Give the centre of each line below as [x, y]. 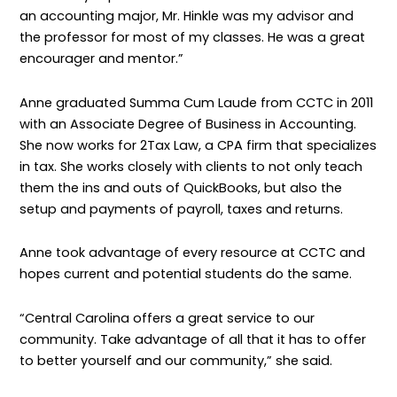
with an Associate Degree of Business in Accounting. [188, 124]
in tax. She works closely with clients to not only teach [191, 166]
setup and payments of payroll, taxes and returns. [183, 209]
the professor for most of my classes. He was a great [193, 38]
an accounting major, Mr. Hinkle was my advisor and [187, 16]
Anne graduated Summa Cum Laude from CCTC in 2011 [197, 102]
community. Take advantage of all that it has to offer [193, 339]
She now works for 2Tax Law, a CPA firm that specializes [198, 145]
